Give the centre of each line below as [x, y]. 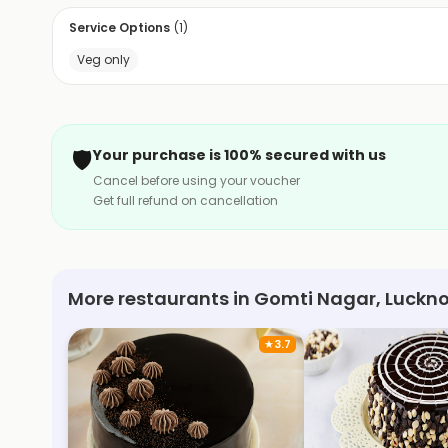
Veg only [103, 59]
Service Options [119, 27]
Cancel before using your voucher [196, 180]
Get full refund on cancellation [185, 200]
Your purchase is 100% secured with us [239, 154]
